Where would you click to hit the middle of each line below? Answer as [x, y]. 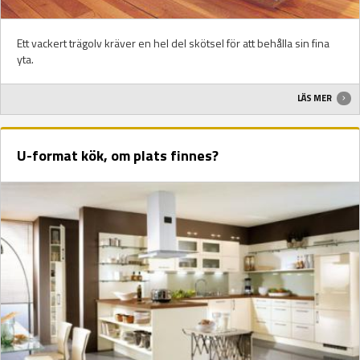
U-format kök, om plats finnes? [118, 156]
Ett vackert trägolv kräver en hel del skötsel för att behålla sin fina [173, 43]
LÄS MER [316, 98]
